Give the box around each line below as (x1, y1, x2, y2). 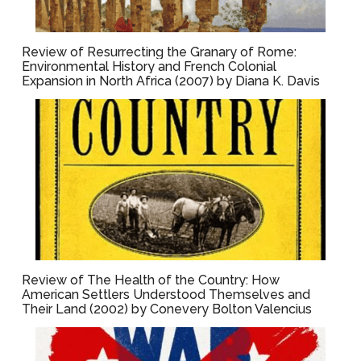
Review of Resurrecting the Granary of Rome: (22, 44, 297, 60)
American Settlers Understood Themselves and (22, 287, 311, 302)
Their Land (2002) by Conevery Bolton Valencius (22, 301, 313, 317)
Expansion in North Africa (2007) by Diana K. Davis (22, 73, 321, 89)
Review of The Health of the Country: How (22, 272, 280, 288)
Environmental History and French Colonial (22, 59, 277, 74)
